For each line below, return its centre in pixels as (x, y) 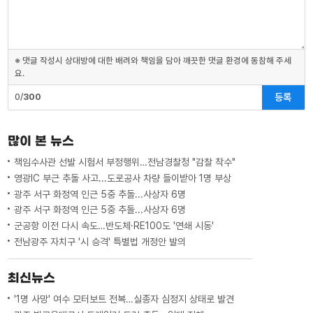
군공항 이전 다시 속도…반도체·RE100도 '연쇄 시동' (114, 226)
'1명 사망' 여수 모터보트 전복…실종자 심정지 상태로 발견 (124, 299)
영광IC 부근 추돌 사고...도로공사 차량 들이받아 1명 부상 (123, 178)
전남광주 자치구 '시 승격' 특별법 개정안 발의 (100, 241)
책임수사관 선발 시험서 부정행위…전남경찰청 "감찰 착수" (125, 162)
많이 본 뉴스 (41, 141)
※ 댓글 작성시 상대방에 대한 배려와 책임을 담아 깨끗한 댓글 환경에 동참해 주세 (153, 60)
